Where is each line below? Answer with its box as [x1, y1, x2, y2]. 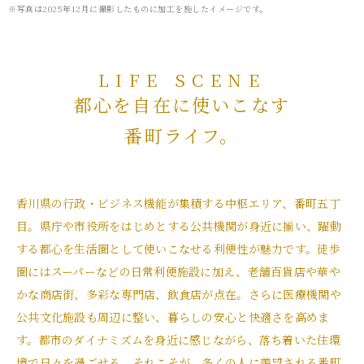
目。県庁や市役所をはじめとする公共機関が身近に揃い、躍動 [16, 218, 341, 234]
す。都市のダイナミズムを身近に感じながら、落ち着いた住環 [16, 331, 340, 348]
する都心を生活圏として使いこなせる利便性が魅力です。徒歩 [16, 240, 340, 257]
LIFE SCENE [98, 67, 266, 92]
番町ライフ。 [124, 123, 240, 148]
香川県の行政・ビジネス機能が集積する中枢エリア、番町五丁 [16, 195, 340, 211]
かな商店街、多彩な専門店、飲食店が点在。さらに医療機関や [16, 286, 341, 302]
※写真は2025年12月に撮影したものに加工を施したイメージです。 [8, 2, 268, 15]
